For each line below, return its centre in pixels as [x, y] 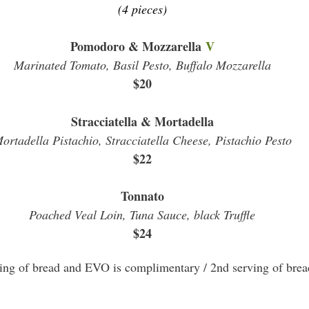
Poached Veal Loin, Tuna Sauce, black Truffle [142, 215]
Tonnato [142, 196]
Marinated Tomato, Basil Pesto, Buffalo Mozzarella [142, 65]
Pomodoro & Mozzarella [138, 46]
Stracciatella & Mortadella [142, 121]
